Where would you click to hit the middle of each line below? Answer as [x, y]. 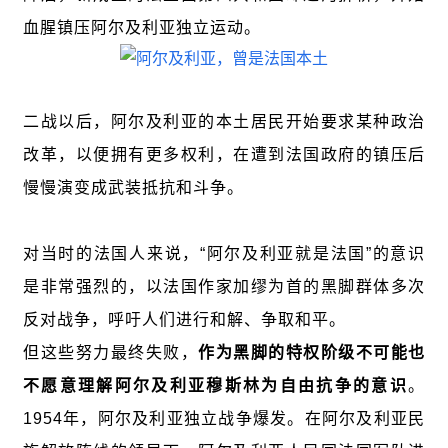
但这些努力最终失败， [110, 353]
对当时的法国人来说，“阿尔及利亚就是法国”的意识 [224, 254]
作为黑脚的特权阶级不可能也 [311, 353]
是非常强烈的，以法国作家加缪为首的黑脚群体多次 [224, 287]
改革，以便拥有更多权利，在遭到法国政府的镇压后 [224, 155]
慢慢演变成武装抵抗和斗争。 [133, 188]
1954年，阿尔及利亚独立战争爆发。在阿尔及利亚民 [224, 419]
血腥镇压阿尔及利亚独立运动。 [142, 28]
